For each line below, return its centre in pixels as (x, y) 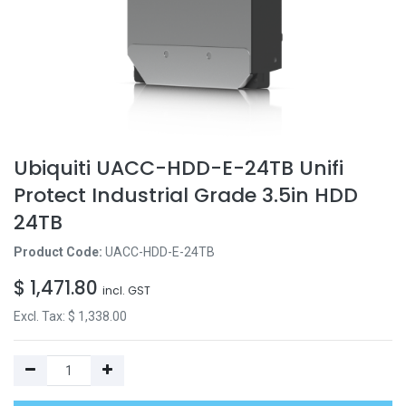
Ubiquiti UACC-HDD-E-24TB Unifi (179, 168)
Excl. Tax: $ (46, 316)
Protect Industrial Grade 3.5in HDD (186, 195)
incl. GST (126, 290)
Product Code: (59, 252)
